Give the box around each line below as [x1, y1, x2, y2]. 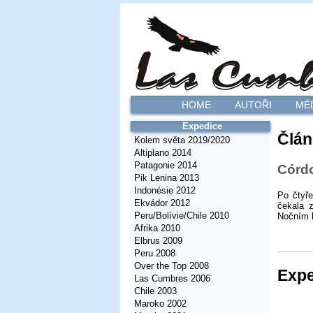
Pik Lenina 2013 [134, 173, 199, 183]
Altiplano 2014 [134, 147, 191, 158]
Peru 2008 [134, 248, 175, 259]
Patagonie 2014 [134, 160, 197, 170]
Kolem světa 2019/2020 [134, 135, 230, 145]
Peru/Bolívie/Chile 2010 [134, 210, 229, 221]
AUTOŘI [235, 99, 272, 110]
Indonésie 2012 [134, 185, 196, 196]
